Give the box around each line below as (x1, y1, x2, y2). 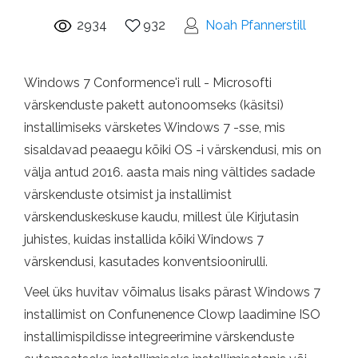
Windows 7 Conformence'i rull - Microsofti (24, 74, 272, 90)
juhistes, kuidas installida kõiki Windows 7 (24, 231, 264, 247)
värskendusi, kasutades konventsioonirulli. (24, 253, 268, 269)
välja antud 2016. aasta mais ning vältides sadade (24, 164, 315, 180)
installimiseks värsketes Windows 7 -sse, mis (24, 119, 285, 135)
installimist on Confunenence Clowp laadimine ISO (24, 306, 320, 322)
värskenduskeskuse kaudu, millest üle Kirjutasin (24, 209, 299, 225)
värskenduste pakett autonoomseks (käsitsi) (24, 97, 284, 113)
